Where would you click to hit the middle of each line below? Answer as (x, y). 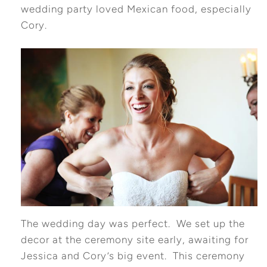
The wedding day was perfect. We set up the (133, 224)
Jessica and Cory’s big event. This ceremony (133, 256)
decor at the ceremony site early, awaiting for (134, 240)
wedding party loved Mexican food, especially (136, 9)
